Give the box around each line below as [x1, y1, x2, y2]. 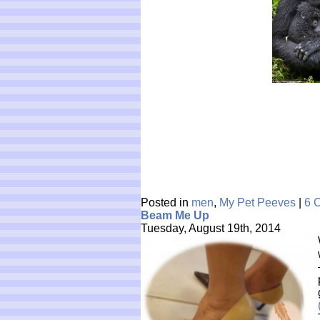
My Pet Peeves [219, 196, 296, 209]
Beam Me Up [141, 209, 209, 221]
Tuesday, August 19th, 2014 [141, 222, 281, 234]
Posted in [141, 196, 191, 209]
